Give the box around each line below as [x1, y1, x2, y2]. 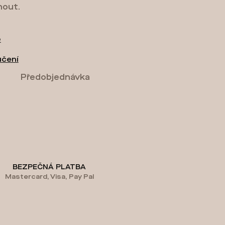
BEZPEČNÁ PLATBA [13, 163, 86, 172]
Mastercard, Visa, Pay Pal [5, 173, 94, 181]
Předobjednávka [21, 72, 90, 82]
